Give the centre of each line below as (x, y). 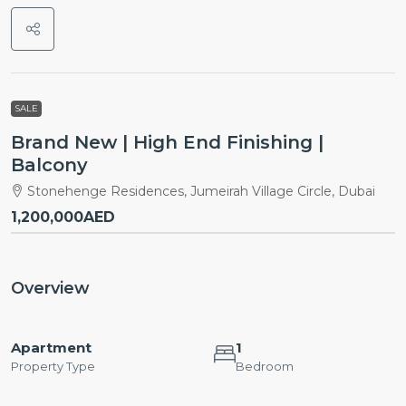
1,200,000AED (63, 217)
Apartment (51, 347)
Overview (50, 288)
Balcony (49, 164)
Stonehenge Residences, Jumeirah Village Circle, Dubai (201, 191)
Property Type (53, 366)
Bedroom (265, 366)
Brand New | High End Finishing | (167, 142)
